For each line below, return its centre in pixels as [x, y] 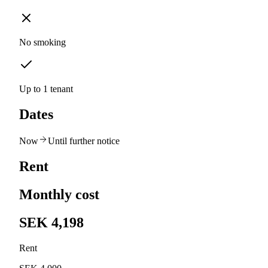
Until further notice [84, 141]
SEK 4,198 [51, 222]
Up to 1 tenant [46, 89]
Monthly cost [59, 194]
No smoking [42, 42]
